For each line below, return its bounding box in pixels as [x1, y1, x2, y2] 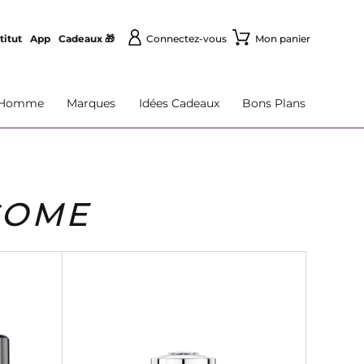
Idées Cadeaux [138, 96, 219, 110]
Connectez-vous [145, 32, 227, 45]
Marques [67, 96, 116, 110]
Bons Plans [241, 96, 305, 110]
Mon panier [254, 32, 310, 45]
